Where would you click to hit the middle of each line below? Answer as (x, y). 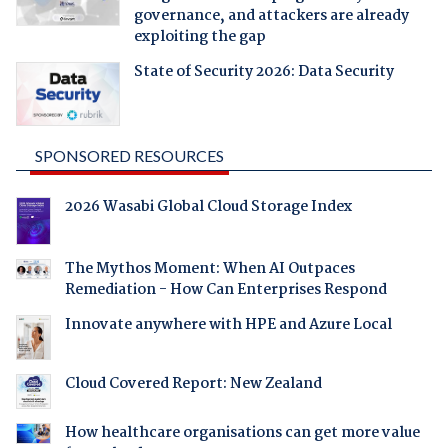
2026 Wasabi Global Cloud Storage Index (208, 207)
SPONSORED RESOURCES (129, 156)
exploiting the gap (199, 37)
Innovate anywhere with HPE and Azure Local (228, 325)
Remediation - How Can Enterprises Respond (225, 290)
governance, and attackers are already (271, 16)
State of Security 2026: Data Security (263, 72)
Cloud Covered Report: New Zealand (193, 383)
